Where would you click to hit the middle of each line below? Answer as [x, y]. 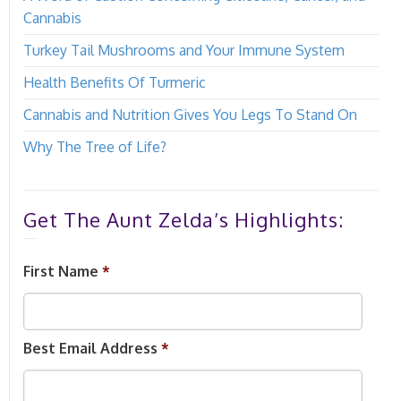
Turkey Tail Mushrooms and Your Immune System [184, 51]
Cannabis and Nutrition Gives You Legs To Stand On [190, 115]
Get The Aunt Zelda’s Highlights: [183, 220]
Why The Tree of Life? [95, 147]
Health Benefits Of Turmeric [115, 83]
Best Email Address [90, 349]
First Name [61, 272]
